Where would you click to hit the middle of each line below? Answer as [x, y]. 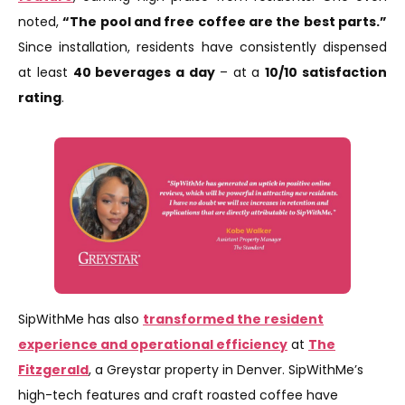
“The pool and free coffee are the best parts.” [225, 22]
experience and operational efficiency [153, 344]
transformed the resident [233, 319]
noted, [41, 22]
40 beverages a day [146, 73]
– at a [242, 73]
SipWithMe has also [80, 319]
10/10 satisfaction [326, 73]
